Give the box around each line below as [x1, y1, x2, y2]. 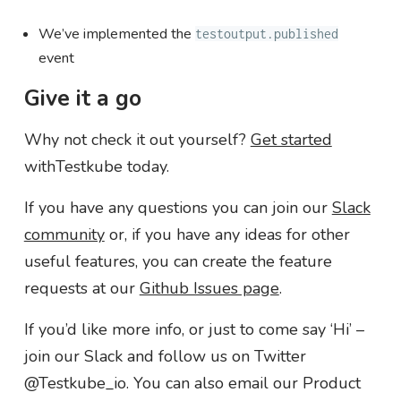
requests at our [23, 277, 140, 299]
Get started [250, 128, 332, 150]
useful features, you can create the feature [23, 250, 332, 272]
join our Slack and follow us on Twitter [23, 345, 306, 367]
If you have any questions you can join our [23, 196, 332, 218]
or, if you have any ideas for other [104, 223, 350, 245]
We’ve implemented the [38, 23, 195, 44]
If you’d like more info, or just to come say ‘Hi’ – [23, 318, 364, 340]
